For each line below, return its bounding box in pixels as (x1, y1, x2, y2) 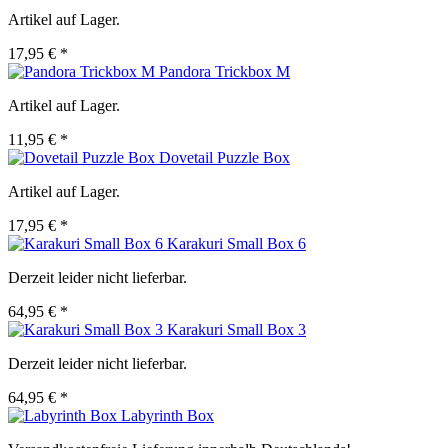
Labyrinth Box (121, 407, 214, 425)
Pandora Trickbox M (159, 63, 290, 81)
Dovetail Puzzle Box (159, 149, 290, 167)
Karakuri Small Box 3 (167, 321, 306, 339)
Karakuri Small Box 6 (167, 235, 306, 253)
